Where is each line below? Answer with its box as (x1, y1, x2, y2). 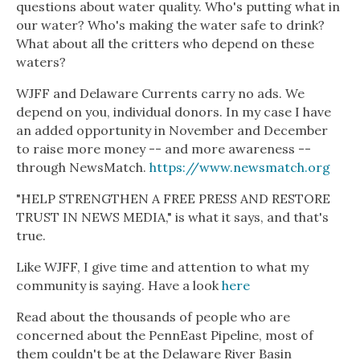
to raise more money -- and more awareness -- (16, 141, 311, 157)
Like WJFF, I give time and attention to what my (16, 259, 309, 276)
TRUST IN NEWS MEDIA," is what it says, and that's (16, 209, 329, 226)
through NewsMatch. (16, 159, 149, 176)
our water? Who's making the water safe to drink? (16, 17, 325, 34)
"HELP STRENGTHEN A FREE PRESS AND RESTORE (16, 190, 330, 207)
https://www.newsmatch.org (149, 159, 330, 176)
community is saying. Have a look (16, 277, 222, 294)
